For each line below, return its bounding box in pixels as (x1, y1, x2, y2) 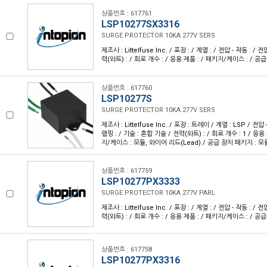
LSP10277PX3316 (101, 254, 180, 266)
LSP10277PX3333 (101, 176, 180, 187)
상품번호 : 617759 (101, 167, 152, 175)
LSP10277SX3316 (101, 18, 179, 30)
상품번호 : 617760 (101, 84, 152, 92)
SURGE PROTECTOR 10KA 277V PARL (101, 189, 215, 197)
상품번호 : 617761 (101, 10, 152, 17)
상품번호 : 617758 (101, 246, 152, 253)
